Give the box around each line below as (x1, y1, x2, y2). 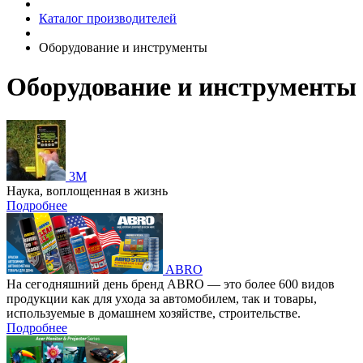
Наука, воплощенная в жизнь (6, 183, 168, 198)
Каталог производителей (39, 11, 177, 25)
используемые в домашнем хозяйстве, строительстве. (6, 305, 301, 320)
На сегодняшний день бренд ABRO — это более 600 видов (6, 276, 335, 291)
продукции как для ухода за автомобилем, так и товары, (6, 291, 317, 305)
